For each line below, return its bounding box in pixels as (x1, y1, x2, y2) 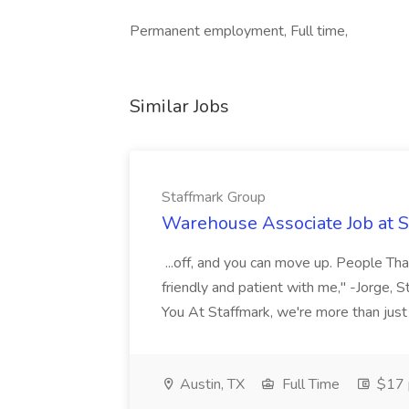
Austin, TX (176, 374, 245, 394)
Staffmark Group (162, 187, 266, 207)
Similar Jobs (130, 94, 229, 119)
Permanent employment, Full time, (130, 21, 348, 41)
